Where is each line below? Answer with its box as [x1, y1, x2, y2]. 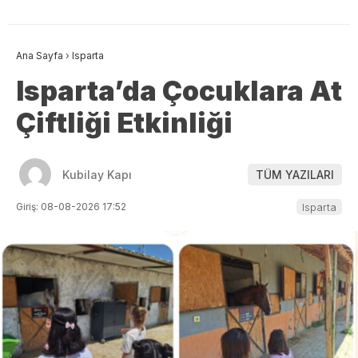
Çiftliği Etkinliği [16, 106, 233, 140]
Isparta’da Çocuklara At [16, 74, 342, 108]
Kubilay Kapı [62, 167, 132, 181]
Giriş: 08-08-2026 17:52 [16, 201, 126, 213]
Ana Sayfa [16, 50, 63, 62]
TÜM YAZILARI [256, 167, 334, 181]
